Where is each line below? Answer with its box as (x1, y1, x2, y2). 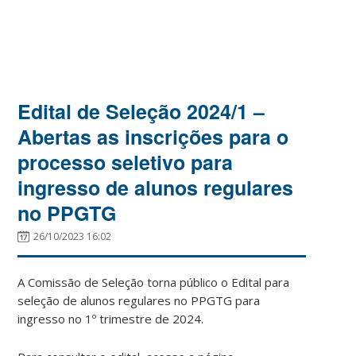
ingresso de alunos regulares (17, 172, 294, 202)
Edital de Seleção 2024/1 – (17, 96, 265, 126)
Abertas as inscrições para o (17, 122, 289, 151)
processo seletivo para (17, 147, 234, 176)
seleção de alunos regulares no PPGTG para (17, 292, 261, 308)
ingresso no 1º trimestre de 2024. (17, 310, 204, 327)
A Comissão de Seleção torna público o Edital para (17, 273, 290, 290)
